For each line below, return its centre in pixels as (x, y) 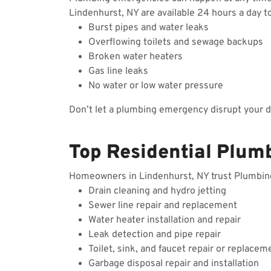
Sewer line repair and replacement (163, 206)
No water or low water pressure (156, 86)
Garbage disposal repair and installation (174, 264)
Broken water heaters (135, 57)
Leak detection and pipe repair (155, 235)
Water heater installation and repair (165, 220)
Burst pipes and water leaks (149, 28)
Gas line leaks (118, 71)
